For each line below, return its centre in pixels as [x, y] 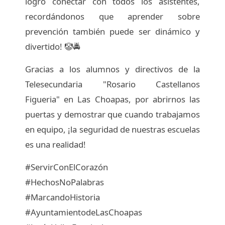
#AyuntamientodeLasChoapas [84, 212]
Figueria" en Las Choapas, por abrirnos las [113, 99]
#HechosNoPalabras [65, 182]
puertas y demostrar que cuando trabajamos [113, 114]
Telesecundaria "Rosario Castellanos [113, 84]
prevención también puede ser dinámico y [113, 31]
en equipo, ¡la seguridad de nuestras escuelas [113, 129]
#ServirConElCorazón [67, 167]
